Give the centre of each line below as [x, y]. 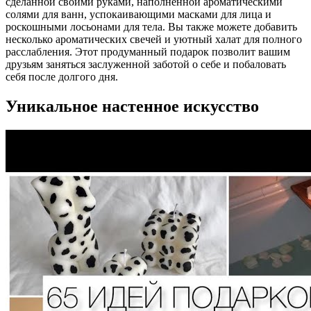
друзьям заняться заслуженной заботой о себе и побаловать [146, 64]
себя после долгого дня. [62, 76]
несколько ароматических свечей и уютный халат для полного [154, 39]
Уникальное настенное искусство [132, 106]
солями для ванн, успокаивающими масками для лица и [138, 14]
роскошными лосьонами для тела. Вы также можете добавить [151, 26]
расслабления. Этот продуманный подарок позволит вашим [148, 51]
